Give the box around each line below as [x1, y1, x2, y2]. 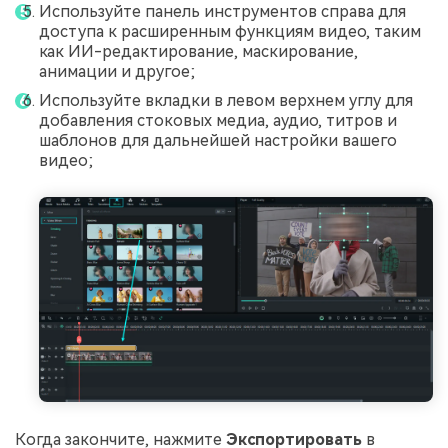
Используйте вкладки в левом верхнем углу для [39, 91, 413, 111]
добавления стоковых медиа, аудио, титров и [39, 111, 397, 131]
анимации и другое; [39, 61, 195, 81]
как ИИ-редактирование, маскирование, [39, 41, 358, 61]
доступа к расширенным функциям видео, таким [39, 21, 421, 41]
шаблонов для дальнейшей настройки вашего [39, 131, 397, 151]
